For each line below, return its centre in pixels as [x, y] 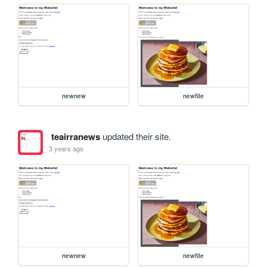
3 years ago [66, 149]
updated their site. [135, 136]
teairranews [75, 136]
